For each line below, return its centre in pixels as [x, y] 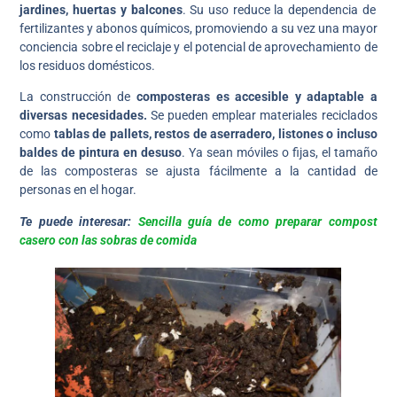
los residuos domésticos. [90, 66]
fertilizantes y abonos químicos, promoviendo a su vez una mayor [198, 29]
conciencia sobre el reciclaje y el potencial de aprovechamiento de [198, 47]
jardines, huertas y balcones [101, 10]
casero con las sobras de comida [109, 240]
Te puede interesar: [79, 221]
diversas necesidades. [85, 116]
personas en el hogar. [78, 190]
